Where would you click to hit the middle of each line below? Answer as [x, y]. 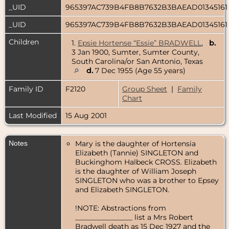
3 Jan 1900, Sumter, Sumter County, [135, 52]
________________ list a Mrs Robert [134, 217]
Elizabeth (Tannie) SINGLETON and [137, 153]
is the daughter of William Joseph [136, 171]
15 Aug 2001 [87, 115]
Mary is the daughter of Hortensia [135, 143]
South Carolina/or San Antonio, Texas [137, 61]
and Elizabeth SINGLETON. [122, 189]
